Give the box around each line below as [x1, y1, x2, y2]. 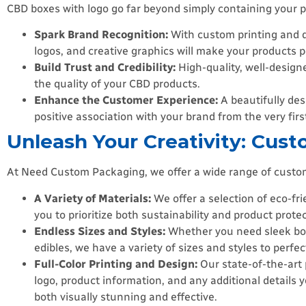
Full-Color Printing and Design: [34, 257, 197, 270]
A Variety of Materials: [34, 191, 151, 205]
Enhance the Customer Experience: [34, 94, 218, 107]
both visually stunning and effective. [34, 290, 217, 303]
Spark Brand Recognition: [34, 28, 168, 42]
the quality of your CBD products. [34, 77, 200, 91]
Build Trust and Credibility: [34, 61, 176, 74]
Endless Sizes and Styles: [34, 224, 165, 238]
